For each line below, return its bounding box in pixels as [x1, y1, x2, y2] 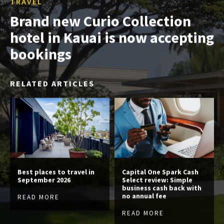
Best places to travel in [17, 167, 94, 176]
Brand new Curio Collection [10, 11, 191, 30]
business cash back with [122, 183, 201, 192]
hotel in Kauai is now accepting [10, 27, 214, 47]
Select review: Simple [122, 175, 192, 184]
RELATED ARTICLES [10, 78, 94, 88]
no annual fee [122, 191, 166, 200]
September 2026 [17, 175, 70, 184]
